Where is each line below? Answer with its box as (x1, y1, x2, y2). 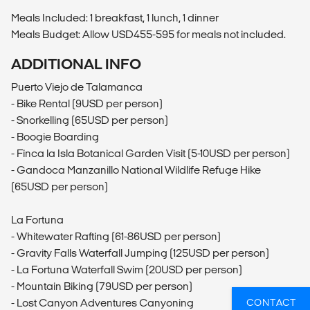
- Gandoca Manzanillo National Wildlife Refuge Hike (11, 163, 261, 176)
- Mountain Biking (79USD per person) (11, 280, 192, 292)
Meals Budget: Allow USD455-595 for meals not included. (11, 28, 286, 40)
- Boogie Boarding (11, 130, 99, 143)
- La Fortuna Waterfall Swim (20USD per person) (11, 263, 242, 275)
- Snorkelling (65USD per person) (11, 113, 168, 126)
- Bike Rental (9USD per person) (11, 97, 163, 109)
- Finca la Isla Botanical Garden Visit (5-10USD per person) (11, 147, 290, 159)
